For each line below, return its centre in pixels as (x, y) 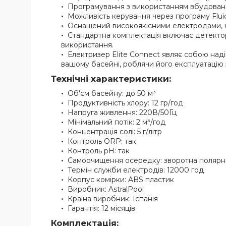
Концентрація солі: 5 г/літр (115, 132)
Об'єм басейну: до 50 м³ (112, 94)
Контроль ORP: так (102, 142)
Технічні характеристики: (111, 79)
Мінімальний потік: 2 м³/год (117, 122)
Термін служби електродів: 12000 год (136, 170)
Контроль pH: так (99, 151)
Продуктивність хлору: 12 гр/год (125, 103)
